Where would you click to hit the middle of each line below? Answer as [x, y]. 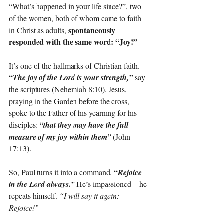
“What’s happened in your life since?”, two [76, 6]
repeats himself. [34, 196]
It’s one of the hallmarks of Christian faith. [75, 66]
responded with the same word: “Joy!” [73, 42]
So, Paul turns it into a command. [61, 172]
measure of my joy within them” [60, 137]
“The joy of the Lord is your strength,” [71, 78]
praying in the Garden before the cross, [70, 101]
